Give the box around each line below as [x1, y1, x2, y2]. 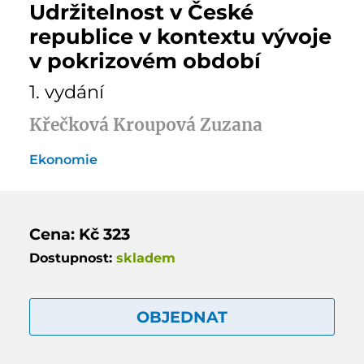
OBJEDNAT [136, 307, 227, 327]
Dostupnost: [28, 250, 116, 266]
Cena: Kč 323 [28, 224, 130, 245]
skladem [115, 250, 175, 266]
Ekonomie [28, 152, 97, 168]
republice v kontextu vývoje [28, 24, 331, 50]
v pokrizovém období [28, 48, 261, 74]
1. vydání [28, 80, 104, 104]
